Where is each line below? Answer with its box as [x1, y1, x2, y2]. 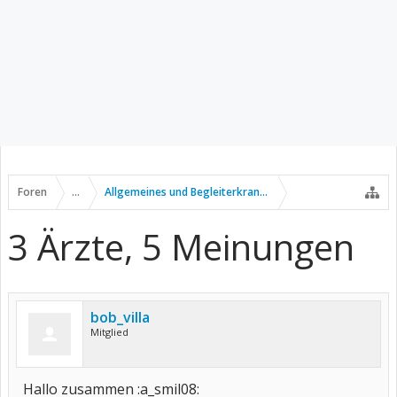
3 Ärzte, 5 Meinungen [8, 222, 354, 271]
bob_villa [90, 307, 150, 327]
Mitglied [90, 325, 128, 339]
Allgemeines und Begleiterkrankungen [105, 184, 298, 199]
